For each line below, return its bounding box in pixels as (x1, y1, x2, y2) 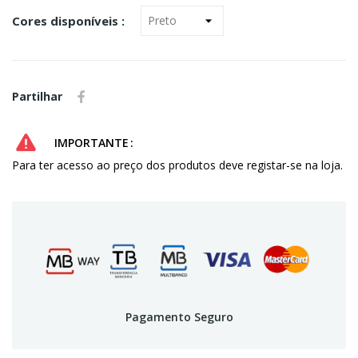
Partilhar (12, 88, 62, 104)
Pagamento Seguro (125, 309, 233, 325)
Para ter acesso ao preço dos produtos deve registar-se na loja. (12, 157, 343, 173)
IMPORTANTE (54, 134, 129, 150)
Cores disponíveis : (12, 12, 125, 29)
